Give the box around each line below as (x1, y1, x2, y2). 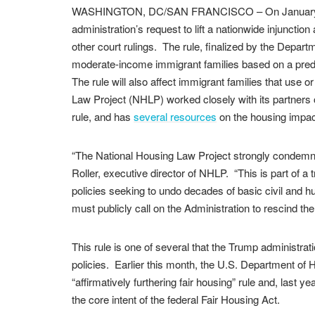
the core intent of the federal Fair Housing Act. (72, 292, 280, 307)
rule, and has (72, 109, 134, 124)
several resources (134, 109, 217, 124)
